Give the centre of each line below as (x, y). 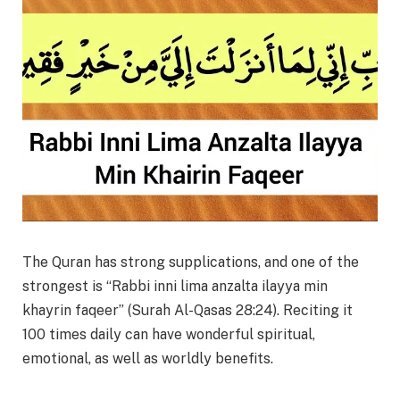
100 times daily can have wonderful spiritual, (169, 335)
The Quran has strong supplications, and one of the (191, 262)
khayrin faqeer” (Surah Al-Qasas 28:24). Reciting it (187, 311)
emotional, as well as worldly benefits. (148, 359)
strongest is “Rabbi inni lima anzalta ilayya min (175, 287)
